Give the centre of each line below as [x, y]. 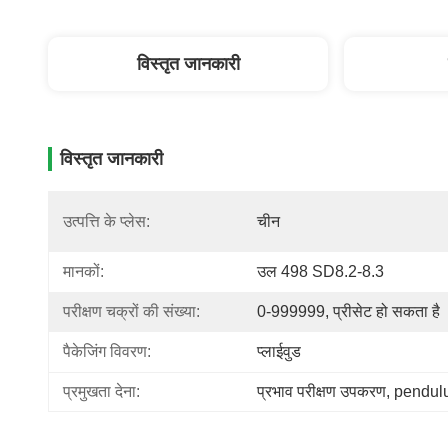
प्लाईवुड [279, 351]
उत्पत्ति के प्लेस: [106, 221]
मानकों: [83, 271]
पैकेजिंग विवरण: [107, 351]
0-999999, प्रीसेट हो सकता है [348, 311]
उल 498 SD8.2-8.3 [320, 271]
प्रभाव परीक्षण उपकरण [321, 391]
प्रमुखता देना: [101, 391]
